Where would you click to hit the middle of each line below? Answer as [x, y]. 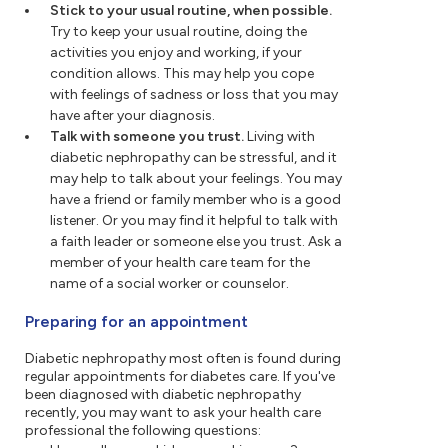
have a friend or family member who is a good [195, 200]
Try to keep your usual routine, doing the [178, 32]
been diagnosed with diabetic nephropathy [163, 395]
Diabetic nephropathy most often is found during [183, 359]
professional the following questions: [143, 431]
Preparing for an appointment [136, 322]
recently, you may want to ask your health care [173, 413]
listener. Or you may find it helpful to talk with [194, 221]
